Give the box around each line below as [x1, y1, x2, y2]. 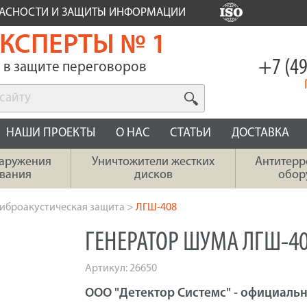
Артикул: [85, 263, 130, 274]
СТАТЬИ [170, 127, 211, 140]
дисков [134, 169, 173, 182]
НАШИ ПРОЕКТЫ [6, 127, 95, 140]
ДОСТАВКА [232, 127, 289, 140]
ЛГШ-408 [136, 202, 177, 213]
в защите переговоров [3, 60, 147, 75]
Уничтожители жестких [92, 156, 214, 169]
